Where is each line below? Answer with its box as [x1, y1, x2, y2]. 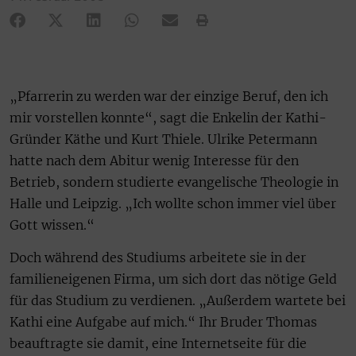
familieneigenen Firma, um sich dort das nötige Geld [10, 270, 337, 287]
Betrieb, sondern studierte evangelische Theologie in [10, 173, 339, 190]
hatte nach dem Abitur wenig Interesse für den [10, 152, 299, 168]
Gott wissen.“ [10, 216, 95, 233]
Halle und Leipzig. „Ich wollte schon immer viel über [10, 195, 336, 211]
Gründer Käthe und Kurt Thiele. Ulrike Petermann [10, 130, 317, 147]
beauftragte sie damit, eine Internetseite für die [10, 335, 307, 351]
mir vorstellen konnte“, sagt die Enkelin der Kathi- [10, 109, 327, 126]
